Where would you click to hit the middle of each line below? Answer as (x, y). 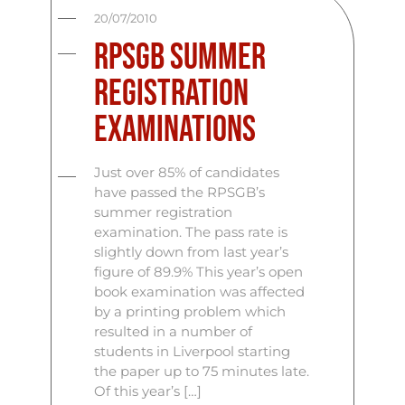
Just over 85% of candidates (187, 172)
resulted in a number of (174, 331)
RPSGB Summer (180, 58)
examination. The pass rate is (191, 232)
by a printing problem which (190, 311)
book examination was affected (200, 292)
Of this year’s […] (148, 391)
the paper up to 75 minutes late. (202, 371)
